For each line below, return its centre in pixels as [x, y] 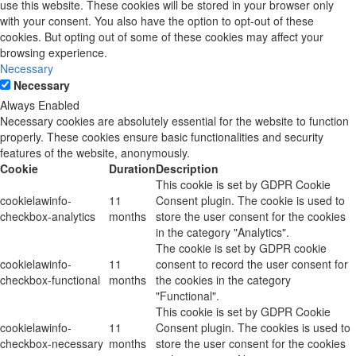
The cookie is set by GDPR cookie [241, 248]
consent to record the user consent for [252, 263]
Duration [132, 168]
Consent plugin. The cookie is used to [250, 200]
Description [187, 168]
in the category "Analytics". [222, 232]
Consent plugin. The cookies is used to [253, 327]
